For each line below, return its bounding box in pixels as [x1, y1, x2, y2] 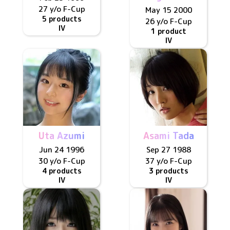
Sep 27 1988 [146, 144, 191, 155]
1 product [150, 26, 186, 36]
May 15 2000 [145, 5, 192, 15]
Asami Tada [143, 129, 194, 142]
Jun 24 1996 [39, 144, 84, 155]
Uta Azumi [39, 129, 85, 142]
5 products [42, 14, 82, 24]
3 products [148, 166, 188, 176]
